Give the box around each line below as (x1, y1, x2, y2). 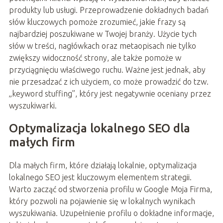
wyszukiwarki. (8, 101, 57, 110)
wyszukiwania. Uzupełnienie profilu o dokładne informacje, (8, 208, 214, 218)
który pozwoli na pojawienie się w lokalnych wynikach (8, 196, 195, 206)
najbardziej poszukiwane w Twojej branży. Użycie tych (8, 29, 197, 38)
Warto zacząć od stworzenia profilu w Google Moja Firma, (8, 184, 212, 194)
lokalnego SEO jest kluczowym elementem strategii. (8, 172, 192, 182)
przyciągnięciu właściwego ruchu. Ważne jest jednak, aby (8, 65, 206, 74)
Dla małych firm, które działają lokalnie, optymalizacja (8, 160, 197, 170)
